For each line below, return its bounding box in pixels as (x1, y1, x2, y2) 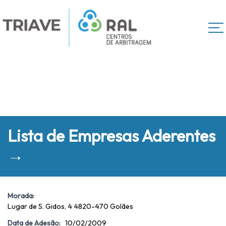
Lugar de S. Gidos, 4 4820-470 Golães (8, 202, 135, 211)
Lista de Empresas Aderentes (8, 125, 215, 146)
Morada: (8, 191, 34, 201)
